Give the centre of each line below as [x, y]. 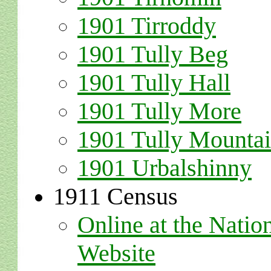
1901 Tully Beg [153, 54]
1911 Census [116, 196]
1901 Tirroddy [147, 26]
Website [116, 253]
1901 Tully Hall [154, 83]
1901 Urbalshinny [165, 168]
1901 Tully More [159, 111]
